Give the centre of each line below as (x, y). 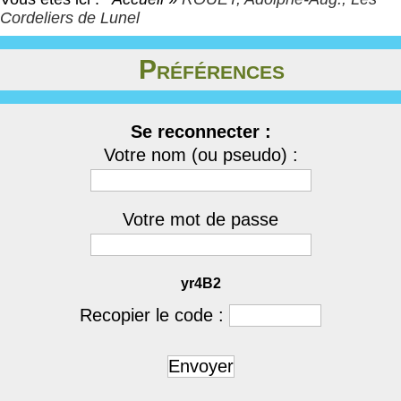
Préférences (211, 69)
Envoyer (200, 366)
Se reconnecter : (200, 132)
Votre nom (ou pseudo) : (200, 155)
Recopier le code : (154, 315)
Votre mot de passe (200, 219)
